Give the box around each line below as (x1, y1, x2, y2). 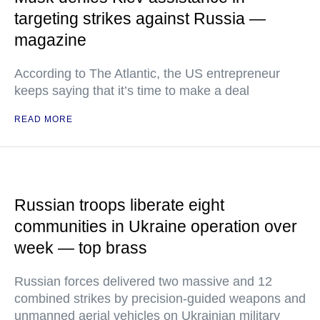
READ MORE (14, 114, 73, 125)
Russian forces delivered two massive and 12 (14, 274, 272, 289)
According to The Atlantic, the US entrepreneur (14, 66, 280, 81)
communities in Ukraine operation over (14, 217, 297, 236)
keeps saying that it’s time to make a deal (14, 84, 249, 99)
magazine (14, 31, 86, 50)
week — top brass (14, 239, 147, 258)
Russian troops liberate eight (14, 196, 224, 215)
